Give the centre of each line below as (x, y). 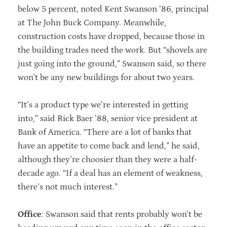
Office (30, 214)
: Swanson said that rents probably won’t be (122, 214)
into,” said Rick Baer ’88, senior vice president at (108, 118)
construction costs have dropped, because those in (111, 36)
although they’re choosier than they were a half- (107, 159)
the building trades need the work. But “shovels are (112, 50)
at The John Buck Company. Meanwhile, (92, 23)
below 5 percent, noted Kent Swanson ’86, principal (113, 9)
